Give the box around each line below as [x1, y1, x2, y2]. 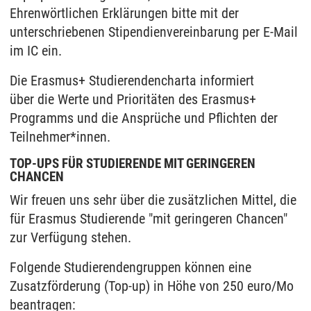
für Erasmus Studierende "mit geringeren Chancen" [10, 210, 287, 228]
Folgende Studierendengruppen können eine [10, 259, 251, 276]
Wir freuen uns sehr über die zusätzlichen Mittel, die [10, 192, 296, 209]
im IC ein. [10, 42, 62, 60]
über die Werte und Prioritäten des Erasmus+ [10, 91, 256, 108]
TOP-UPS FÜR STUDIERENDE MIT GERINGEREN [10, 156, 255, 172]
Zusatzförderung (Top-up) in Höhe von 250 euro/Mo [10, 278, 294, 295]
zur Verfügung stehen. [10, 229, 131, 246]
